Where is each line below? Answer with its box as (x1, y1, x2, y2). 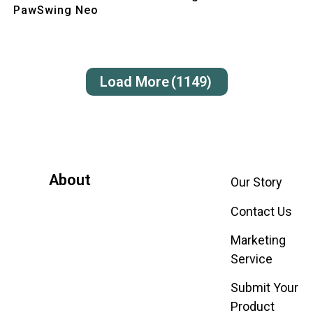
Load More (99, 73, 169, 91)
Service (231, 252, 273, 267)
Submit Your (231, 280, 299, 296)
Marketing (231, 233, 286, 248)
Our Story (231, 175, 283, 190)
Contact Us (231, 203, 293, 219)
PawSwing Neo (13, 3, 99, 17)
